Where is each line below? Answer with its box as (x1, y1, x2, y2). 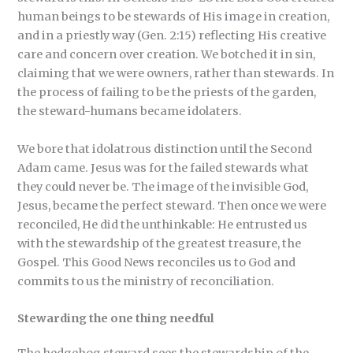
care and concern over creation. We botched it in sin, (17, 47, 316, 62)
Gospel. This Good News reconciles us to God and (17, 255, 296, 269)
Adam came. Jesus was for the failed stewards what (17, 160, 310, 175)
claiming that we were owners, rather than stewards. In (17, 66, 335, 81)
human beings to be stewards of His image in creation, (17, 9, 330, 24)
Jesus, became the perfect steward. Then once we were (17, 198, 327, 213)
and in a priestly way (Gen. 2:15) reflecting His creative (17, 28, 327, 43)
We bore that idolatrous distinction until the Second (17, 141, 313, 156)
